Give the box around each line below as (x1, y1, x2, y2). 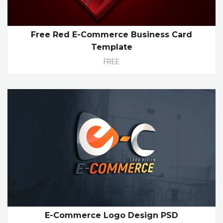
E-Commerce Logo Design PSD (45, 210, 178, 220)
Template (91, 42, 132, 52)
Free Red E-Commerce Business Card (31, 30, 192, 40)
